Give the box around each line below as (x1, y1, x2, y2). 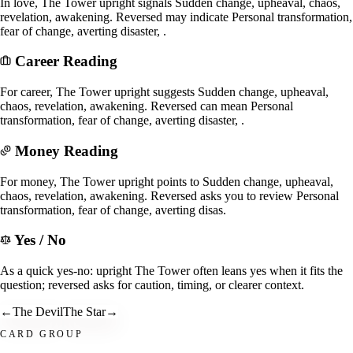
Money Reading (15, 142, 118, 159)
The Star (63, 304, 106, 318)
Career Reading (15, 53, 117, 70)
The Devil (13, 304, 63, 318)
